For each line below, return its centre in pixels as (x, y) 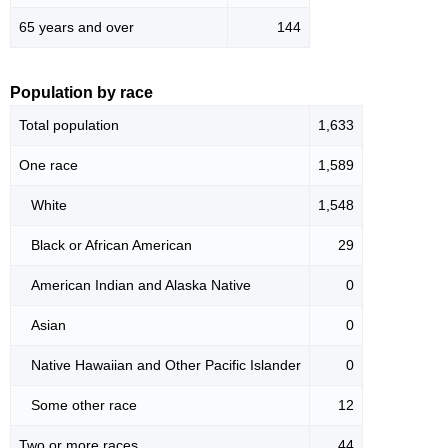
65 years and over (76, 27)
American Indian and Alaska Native (135, 285)
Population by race (81, 93)
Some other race (78, 405)
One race (48, 165)
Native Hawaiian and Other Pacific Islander (160, 365)
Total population (69, 125)
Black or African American (105, 245)
